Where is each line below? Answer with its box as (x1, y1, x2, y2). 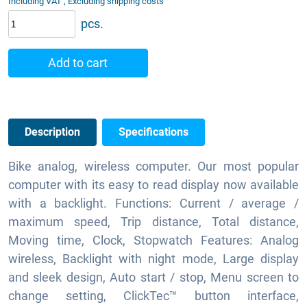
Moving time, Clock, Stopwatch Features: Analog (8, 233, 299, 248)
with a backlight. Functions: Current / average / (8, 196, 299, 211)
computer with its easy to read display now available (8, 177, 299, 193)
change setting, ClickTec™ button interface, (8, 288, 299, 304)
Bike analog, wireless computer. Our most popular (8, 159, 299, 174)
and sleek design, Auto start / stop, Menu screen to (8, 270, 299, 285)
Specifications (119, 125, 188, 139)
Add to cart (48, 56, 108, 71)
